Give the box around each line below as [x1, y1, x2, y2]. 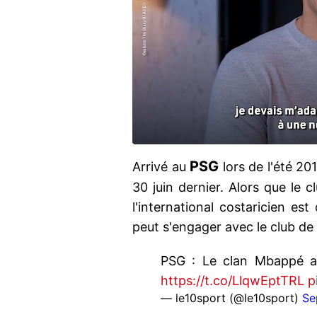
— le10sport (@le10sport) [161, 291, 302, 306]
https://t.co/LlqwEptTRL [161, 273, 304, 289]
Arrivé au [132, 159, 190, 175]
